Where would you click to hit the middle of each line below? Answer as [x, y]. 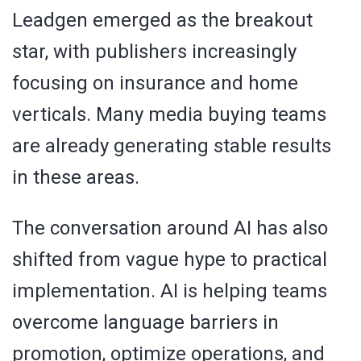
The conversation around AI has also [170, 228]
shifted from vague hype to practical [170, 259]
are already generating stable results [172, 145]
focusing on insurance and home [155, 83]
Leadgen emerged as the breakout [162, 20]
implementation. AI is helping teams [170, 290]
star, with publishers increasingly [154, 51]
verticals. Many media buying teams [169, 114]
